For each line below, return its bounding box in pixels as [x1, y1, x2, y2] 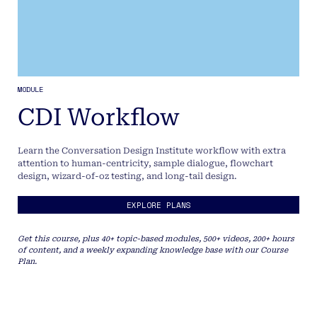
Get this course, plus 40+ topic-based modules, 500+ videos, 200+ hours [18, 234, 294, 244]
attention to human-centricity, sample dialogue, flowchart [18, 158, 273, 168]
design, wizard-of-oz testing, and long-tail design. [18, 171, 239, 181]
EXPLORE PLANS [126, 199, 191, 212]
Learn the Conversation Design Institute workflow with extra [18, 145, 286, 156]
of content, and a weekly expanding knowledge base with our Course [18, 246, 288, 255]
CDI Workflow [18, 103, 180, 132]
